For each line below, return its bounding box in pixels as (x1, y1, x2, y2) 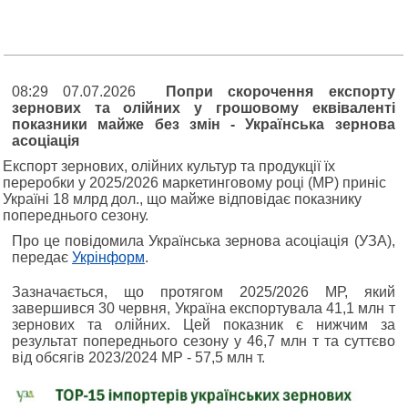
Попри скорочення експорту (165, 84, 395, 99)
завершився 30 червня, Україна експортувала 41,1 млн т (12, 301, 395, 316)
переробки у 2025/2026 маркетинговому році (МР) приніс (3, 175, 386, 190)
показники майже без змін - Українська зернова (12, 117, 395, 132)
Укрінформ (72, 250, 145, 265)
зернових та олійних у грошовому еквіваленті (12, 100, 395, 116)
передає (12, 250, 72, 265)
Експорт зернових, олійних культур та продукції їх (3, 158, 335, 174)
